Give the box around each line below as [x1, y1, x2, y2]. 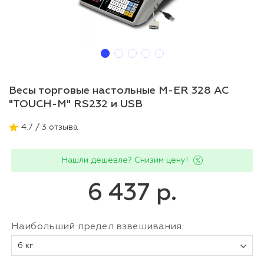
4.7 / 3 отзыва [21, 123, 78, 131]
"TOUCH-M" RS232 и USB [9, 98, 143, 110]
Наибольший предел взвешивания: [11, 222, 184, 232]
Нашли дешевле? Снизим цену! [61, 156, 188, 164]
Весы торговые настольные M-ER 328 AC [9, 85, 229, 96]
